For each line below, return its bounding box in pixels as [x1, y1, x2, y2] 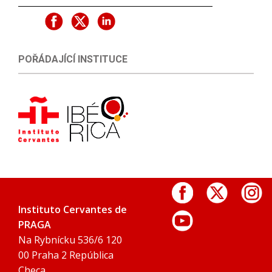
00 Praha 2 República [18, 248, 114, 262]
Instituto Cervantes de [18, 203, 127, 217]
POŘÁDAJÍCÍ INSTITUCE [18, 53, 127, 66]
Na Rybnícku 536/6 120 [18, 233, 122, 247]
